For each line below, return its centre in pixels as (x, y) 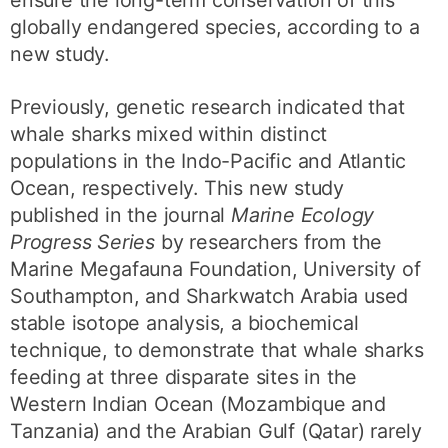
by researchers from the (271, 241)
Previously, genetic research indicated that (207, 106)
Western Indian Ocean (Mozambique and (198, 403)
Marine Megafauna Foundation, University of (215, 268)
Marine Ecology (303, 214)
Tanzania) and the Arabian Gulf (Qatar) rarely (216, 430)
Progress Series (85, 241)
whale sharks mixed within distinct (169, 133)
